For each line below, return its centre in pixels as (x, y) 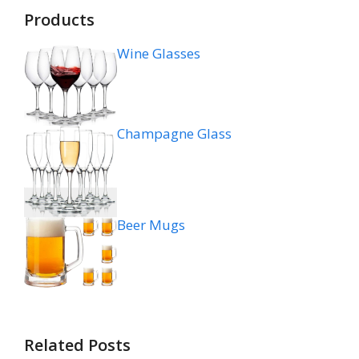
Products (59, 19)
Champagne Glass (175, 133)
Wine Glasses (159, 53)
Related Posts (77, 345)
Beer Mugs (151, 224)
